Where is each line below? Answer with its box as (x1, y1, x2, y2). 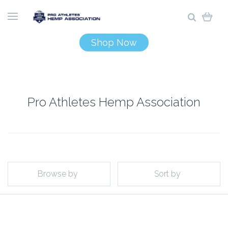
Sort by (154, 169, 181, 179)
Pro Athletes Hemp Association (27, 95, 201, 109)
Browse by (37, 169, 78, 179)
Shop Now (91, 37, 137, 48)
